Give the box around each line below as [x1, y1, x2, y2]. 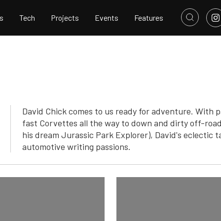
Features [134, 13, 163, 23]
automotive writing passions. [22, 141, 131, 152]
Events [95, 13, 118, 23]
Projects [51, 13, 79, 23]
